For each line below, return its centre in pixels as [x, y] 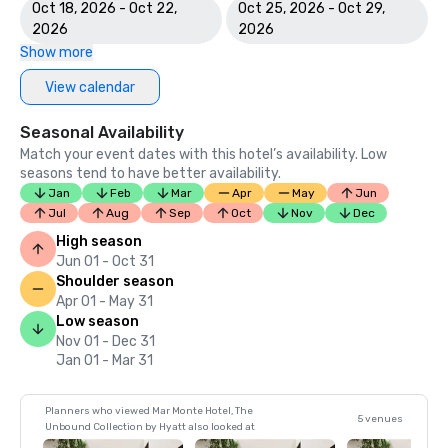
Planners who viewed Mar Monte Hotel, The [149, 411]
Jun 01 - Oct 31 [105, 261]
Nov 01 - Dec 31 [105, 341]
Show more [56, 52]
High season [99, 241]
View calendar [90, 87]
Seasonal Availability [102, 132]
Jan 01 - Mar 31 [104, 360]
